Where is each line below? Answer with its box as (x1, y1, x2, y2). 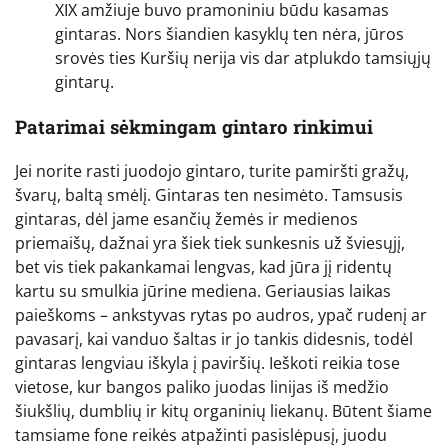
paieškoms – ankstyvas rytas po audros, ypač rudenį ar (15, 304, 427, 327)
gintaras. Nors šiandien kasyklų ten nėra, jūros (55, 22, 404, 45)
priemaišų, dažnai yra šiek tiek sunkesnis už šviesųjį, (15, 232, 405, 255)
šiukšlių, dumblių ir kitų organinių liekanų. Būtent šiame (15, 400, 432, 423)
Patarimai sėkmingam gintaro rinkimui (15, 113, 373, 139)
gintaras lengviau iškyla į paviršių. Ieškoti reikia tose (15, 352, 400, 375)
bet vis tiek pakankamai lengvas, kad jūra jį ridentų (15, 256, 392, 279)
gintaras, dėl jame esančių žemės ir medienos (15, 208, 358, 231)
